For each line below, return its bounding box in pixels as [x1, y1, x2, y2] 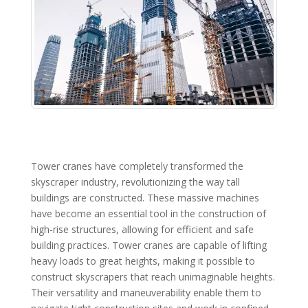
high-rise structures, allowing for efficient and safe [30, 223, 254, 236]
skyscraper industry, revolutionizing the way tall [30, 175, 240, 189]
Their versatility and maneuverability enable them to [30, 286, 261, 300]
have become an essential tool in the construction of [30, 207, 266, 221]
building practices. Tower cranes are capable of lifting [30, 239, 267, 252]
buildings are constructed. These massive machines [30, 191, 259, 205]
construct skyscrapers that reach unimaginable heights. [30, 270, 275, 284]
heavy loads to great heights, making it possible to [30, 254, 255, 268]
